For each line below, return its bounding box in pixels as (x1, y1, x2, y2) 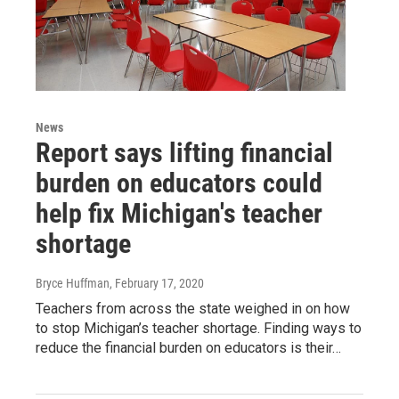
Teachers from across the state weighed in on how (36, 300, 350, 318)
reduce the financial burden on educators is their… (36, 339, 341, 357)
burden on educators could (36, 167, 322, 199)
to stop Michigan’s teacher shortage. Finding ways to (36, 320, 362, 338)
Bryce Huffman (36, 276, 110, 291)
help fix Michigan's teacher (36, 198, 322, 230)
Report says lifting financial (36, 137, 333, 169)
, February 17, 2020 (110, 276, 204, 291)
